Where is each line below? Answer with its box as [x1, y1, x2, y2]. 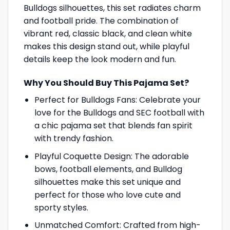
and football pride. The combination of [24, 15, 179, 27]
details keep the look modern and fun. [24, 53, 176, 66]
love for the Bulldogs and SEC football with [34, 107, 204, 119]
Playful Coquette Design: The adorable [34, 150, 189, 162]
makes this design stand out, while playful [24, 41, 189, 53]
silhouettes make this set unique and [34, 176, 181, 188]
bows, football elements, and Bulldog [34, 163, 182, 175]
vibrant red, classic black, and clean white [24, 28, 192, 40]
